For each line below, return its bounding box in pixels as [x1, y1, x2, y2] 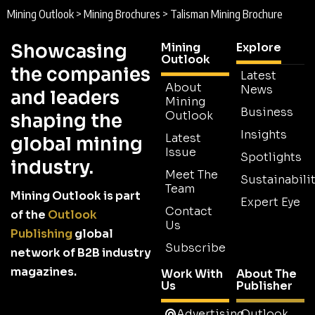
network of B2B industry [11, 245, 151, 261]
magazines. [11, 264, 77, 280]
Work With [161, 266, 223, 282]
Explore [236, 40, 281, 56]
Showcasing [11, 40, 127, 64]
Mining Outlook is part [11, 188, 141, 204]
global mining [11, 133, 143, 157]
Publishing [11, 226, 72, 242]
